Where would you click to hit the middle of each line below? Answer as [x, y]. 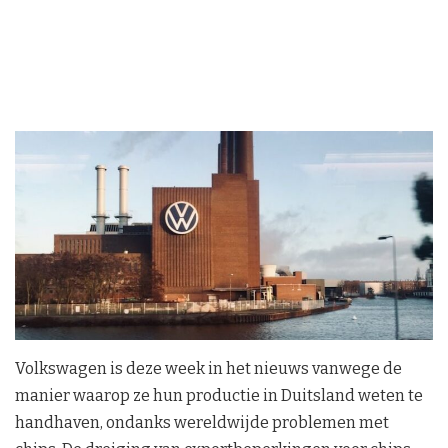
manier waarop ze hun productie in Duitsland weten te [219, 395]
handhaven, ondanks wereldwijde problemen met [202, 422]
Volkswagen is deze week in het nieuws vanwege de [208, 368]
